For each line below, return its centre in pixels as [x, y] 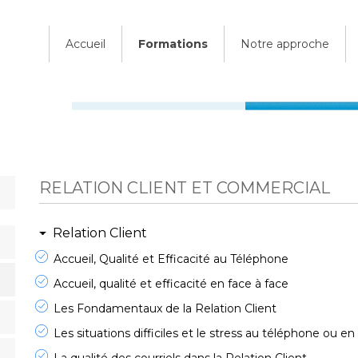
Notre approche [285, 44]
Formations [173, 44]
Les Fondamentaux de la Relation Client [165, 308]
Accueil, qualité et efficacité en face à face [171, 284]
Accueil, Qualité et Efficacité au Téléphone [171, 259]
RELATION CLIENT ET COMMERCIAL [185, 188]
